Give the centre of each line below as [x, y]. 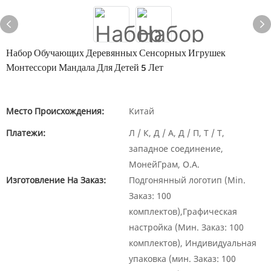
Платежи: [26, 133]
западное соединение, [176, 149]
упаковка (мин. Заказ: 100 [182, 259]
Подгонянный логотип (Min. [187, 180]
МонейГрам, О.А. [164, 164]
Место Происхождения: [55, 111]
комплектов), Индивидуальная [193, 243]
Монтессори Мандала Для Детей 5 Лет [85, 68]
